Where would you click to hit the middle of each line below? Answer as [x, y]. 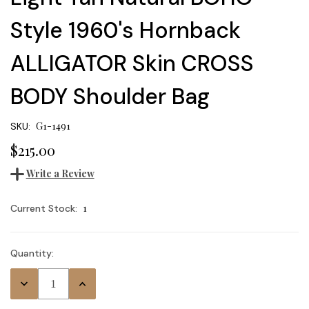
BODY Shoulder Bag [110, 96]
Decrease [34, 282]
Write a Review [60, 174]
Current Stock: [44, 209]
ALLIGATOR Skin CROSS [132, 63]
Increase [91, 282]
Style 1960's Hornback [126, 30]
